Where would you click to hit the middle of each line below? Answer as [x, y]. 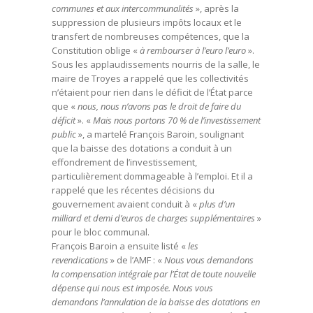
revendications [80, 260]
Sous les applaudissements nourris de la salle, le [156, 64]
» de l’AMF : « [135, 260]
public [64, 134]
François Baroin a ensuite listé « [119, 246]
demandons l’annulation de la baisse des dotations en [156, 302]
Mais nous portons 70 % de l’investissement [176, 120]
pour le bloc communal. [101, 232]
